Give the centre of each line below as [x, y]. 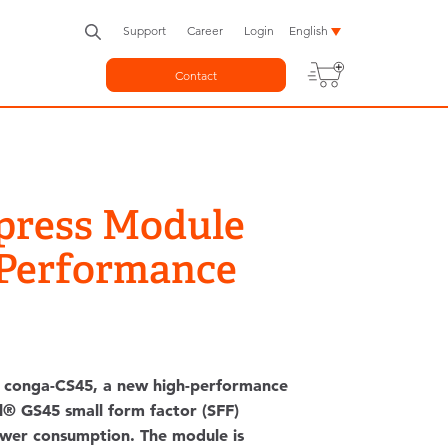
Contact [196, 75]
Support [144, 30]
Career [204, 30]
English [308, 30]
